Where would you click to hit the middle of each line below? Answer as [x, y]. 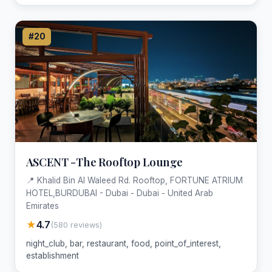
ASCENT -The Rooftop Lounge [104, 161]
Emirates [42, 206]
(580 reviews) [76, 225]
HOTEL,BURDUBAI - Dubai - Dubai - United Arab [119, 193]
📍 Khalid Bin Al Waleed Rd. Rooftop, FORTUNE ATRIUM [134, 181]
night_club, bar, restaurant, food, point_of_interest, [123, 244]
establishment [52, 256]
